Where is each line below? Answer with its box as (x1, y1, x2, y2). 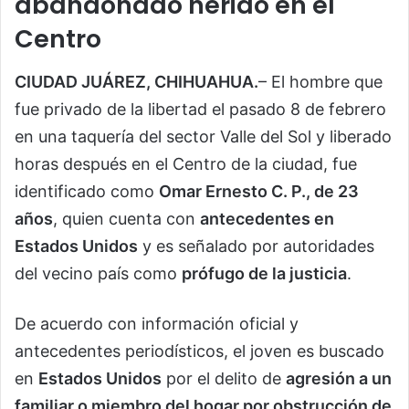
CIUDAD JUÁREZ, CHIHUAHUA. (15, 71, 258, 91)
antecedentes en (200, 208, 334, 228)
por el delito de (162, 368, 286, 388)
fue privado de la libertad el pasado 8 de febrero (15, 99, 386, 119)
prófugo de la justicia (182, 263, 347, 283)
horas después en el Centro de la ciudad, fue (15, 153, 357, 173)
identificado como (15, 181, 159, 201)
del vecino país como (15, 263, 182, 283)
